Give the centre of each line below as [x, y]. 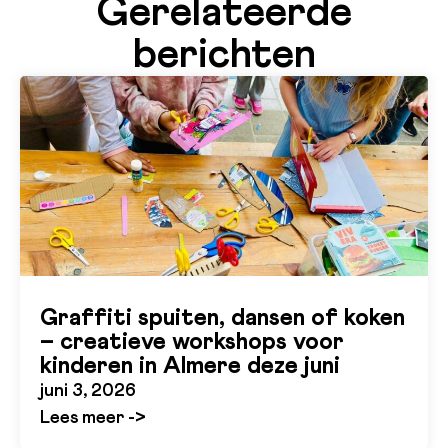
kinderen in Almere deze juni [190, 365]
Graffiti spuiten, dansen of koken [222, 317]
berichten [224, 54]
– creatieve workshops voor [192, 341]
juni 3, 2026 [88, 390]
